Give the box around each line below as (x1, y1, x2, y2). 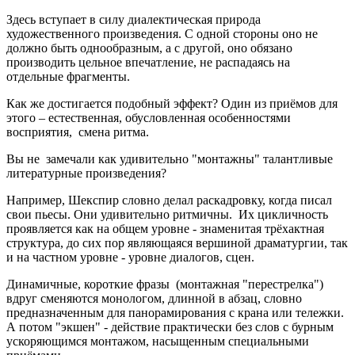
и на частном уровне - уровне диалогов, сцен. (6, 250, 258, 265)
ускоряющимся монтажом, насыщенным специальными (6, 334, 309, 349)
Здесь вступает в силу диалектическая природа (6, 13, 261, 27)
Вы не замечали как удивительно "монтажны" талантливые (6, 152, 333, 166)
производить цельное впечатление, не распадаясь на (6, 55, 290, 70)
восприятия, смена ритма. (6, 125, 149, 139)
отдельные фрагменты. (6, 70, 130, 84)
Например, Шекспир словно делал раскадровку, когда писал (6, 193, 332, 208)
